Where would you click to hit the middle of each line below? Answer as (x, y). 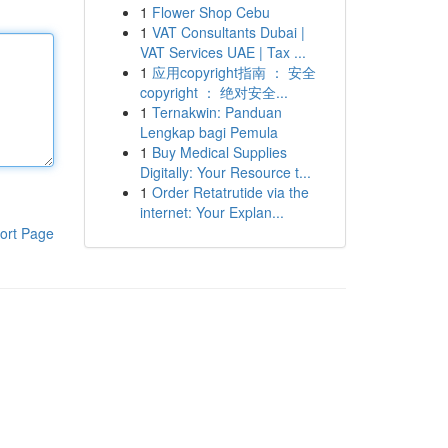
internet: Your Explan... (211, 212)
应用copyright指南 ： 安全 (233, 72)
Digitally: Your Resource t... (225, 172)
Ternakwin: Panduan (216, 112)
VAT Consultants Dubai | (228, 32)
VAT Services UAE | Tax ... (222, 52)
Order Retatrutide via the (230, 192)
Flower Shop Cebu (210, 12)
